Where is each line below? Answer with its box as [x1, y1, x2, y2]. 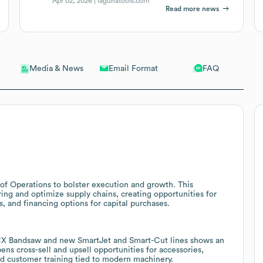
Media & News [29, 65, 84, 73]
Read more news [166, 5, 220, 12]
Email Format [108, 64, 158, 73]
